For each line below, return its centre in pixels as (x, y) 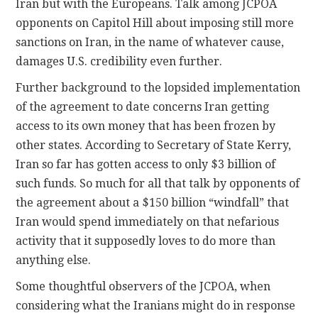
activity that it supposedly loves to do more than (146, 241)
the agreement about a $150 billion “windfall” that (153, 203)
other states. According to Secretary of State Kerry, (154, 146)
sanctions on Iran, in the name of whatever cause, (150, 43)
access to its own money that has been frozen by (146, 126)
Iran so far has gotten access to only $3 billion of (146, 165)
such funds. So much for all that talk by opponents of (158, 184)
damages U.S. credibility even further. (119, 62)
